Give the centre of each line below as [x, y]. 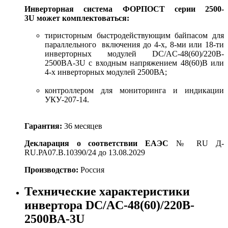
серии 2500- [199, 9]
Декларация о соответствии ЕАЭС [100, 143]
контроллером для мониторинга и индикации [134, 90]
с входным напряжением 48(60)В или [155, 63]
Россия [91, 169]
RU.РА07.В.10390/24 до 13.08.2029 [86, 152]
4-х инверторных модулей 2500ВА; [106, 72]
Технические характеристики [107, 191]
